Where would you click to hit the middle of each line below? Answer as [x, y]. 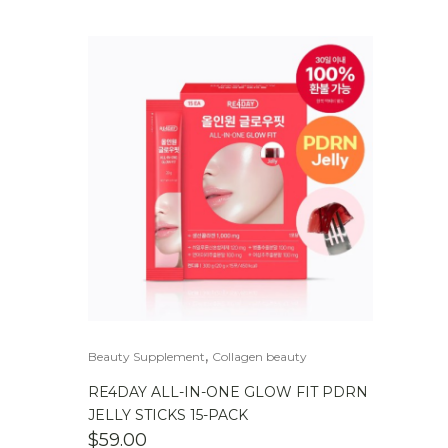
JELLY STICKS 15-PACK [168, 415]
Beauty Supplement [146, 356]
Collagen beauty [259, 356]
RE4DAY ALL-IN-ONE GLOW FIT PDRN [228, 392]
